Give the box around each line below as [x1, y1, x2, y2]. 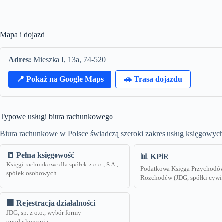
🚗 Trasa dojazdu [124, 75, 182, 84]
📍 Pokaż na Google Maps [16, 75, 104, 84]
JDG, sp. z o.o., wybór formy [6, 209, 81, 217]
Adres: [8, 55, 31, 64]
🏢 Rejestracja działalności [6, 199, 95, 208]
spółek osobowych [6, 170, 56, 177]
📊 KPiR [140, 152, 169, 161]
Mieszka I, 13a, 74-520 [31, 55, 106, 64]
